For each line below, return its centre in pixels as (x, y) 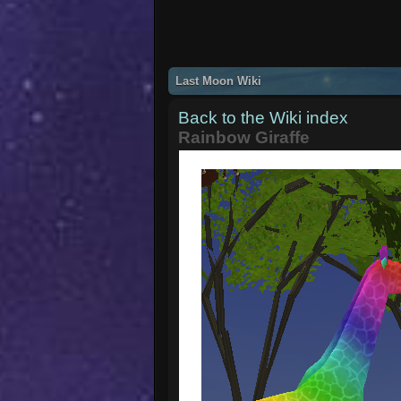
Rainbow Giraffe (244, 137)
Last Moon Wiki (219, 81)
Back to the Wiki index (264, 117)
